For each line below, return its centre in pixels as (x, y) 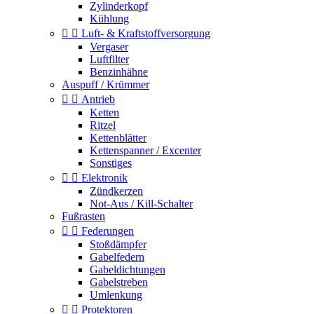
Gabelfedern (117, 257)
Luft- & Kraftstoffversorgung (146, 33)
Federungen (108, 231)
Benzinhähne (119, 72)
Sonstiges (111, 163)
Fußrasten (83, 216)
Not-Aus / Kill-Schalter (141, 204)
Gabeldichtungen (128, 269)
